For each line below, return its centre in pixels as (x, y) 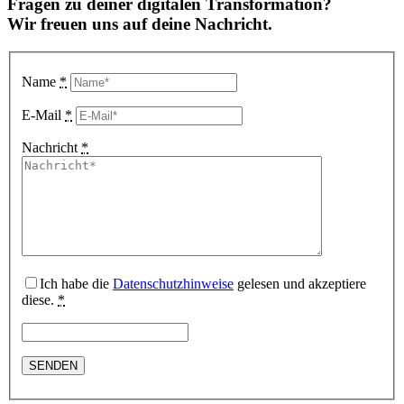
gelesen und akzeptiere (300, 283)
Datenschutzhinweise (173, 283)
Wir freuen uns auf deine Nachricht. (140, 24)
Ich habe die (76, 283)
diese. (40, 299)
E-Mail (43, 115)
